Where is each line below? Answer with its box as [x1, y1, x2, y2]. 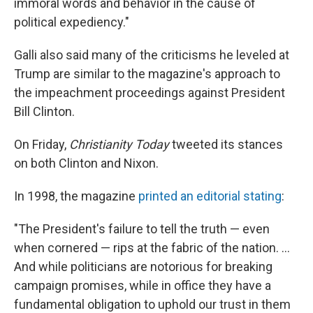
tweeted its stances [169, 137, 283, 152]
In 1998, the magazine [14, 189, 138, 203]
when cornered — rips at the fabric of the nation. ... [14, 240, 290, 255]
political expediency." [14, 15, 129, 29]
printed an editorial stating [138, 189, 282, 203]
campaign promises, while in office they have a [14, 278, 271, 293]
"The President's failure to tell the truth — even [14, 221, 270, 236]
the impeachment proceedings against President [14, 85, 285, 100]
